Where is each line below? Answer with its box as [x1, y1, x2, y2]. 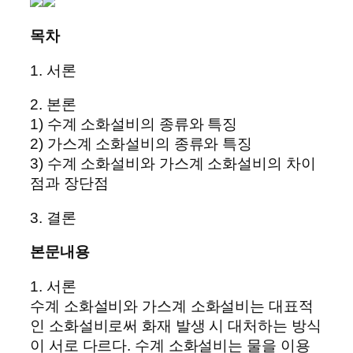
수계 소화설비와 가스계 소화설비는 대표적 [30, 297, 314, 314]
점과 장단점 [30, 175, 109, 192]
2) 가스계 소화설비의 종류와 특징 [30, 136, 253, 153]
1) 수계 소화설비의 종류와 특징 [30, 116, 238, 133]
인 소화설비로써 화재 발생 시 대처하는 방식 [30, 317, 321, 334]
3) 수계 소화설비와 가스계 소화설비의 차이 [30, 155, 316, 173]
